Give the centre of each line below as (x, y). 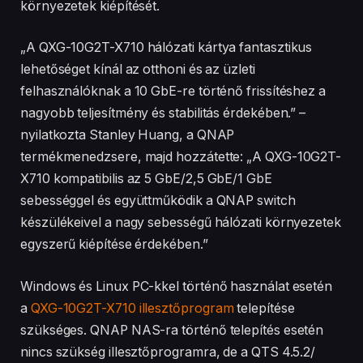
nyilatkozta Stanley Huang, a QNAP (128, 135)
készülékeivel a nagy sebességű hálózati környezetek (181, 223)
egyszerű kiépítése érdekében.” (114, 245)
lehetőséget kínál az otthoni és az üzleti (138, 70)
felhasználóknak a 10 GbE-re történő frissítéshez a (173, 92)
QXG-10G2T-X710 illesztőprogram (132, 308)
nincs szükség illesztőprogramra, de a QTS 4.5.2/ (168, 352)
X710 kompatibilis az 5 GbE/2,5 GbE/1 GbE (146, 179)
